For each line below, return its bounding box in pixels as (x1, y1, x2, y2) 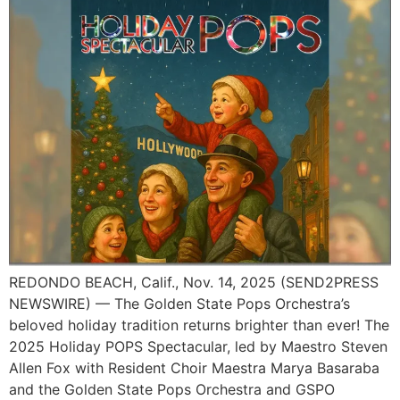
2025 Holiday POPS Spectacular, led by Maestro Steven (9, 337, 387, 356)
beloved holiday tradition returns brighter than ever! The (9, 316, 389, 335)
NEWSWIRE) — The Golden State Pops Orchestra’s (9, 295, 350, 313)
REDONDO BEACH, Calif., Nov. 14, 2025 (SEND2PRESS (9, 273, 379, 292)
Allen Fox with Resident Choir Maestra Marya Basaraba (9, 359, 379, 378)
